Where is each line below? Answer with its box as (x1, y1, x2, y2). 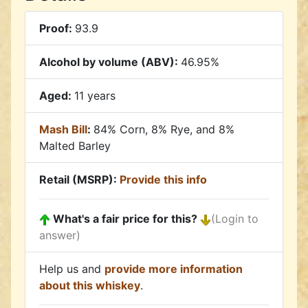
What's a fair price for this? (50, 212, 200, 226)
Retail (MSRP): (39, 173, 120, 187)
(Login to (211, 212, 258, 226)
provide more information (104, 262, 243, 276)
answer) (39, 228, 80, 243)
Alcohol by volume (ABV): (39, 55, 181, 69)
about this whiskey (39, 278, 140, 293)
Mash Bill (39, 122, 87, 137)
